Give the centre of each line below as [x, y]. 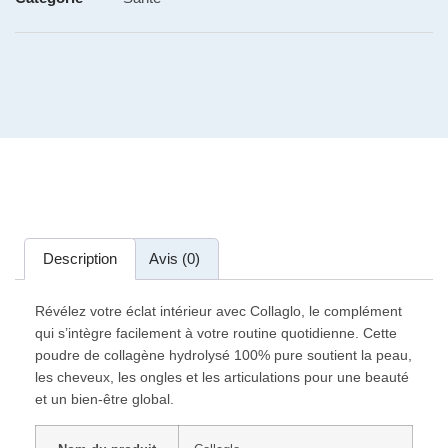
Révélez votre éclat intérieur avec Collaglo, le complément [218, 310]
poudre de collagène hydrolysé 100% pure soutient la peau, [223, 354]
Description [80, 258]
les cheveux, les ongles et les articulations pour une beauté [222, 376]
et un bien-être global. [104, 398]
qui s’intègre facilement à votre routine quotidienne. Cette [216, 332]
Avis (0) [174, 258]
